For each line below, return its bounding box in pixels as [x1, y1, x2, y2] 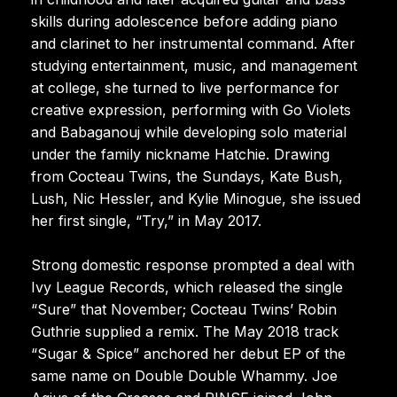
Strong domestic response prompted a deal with [31, 255, 354, 274]
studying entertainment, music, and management [31, 56, 357, 74]
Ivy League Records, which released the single [31, 277, 343, 296]
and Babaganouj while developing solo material [31, 122, 346, 141]
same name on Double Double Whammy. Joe [31, 366, 338, 385]
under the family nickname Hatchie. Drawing [31, 144, 330, 163]
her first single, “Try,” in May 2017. [31, 211, 261, 230]
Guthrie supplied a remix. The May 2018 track [31, 322, 339, 340]
